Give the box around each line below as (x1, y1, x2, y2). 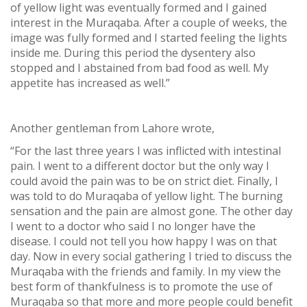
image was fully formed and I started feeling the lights (10, 29, 287, 45)
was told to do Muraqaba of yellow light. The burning (10, 188, 283, 204)
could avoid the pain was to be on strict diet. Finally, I (10, 173, 278, 188)
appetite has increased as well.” (10, 75, 170, 90)
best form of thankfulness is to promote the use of (10, 278, 273, 294)
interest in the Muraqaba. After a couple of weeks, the (10, 14, 287, 30)
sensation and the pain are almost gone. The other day (10, 203, 293, 219)
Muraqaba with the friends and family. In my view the (10, 263, 281, 279)
